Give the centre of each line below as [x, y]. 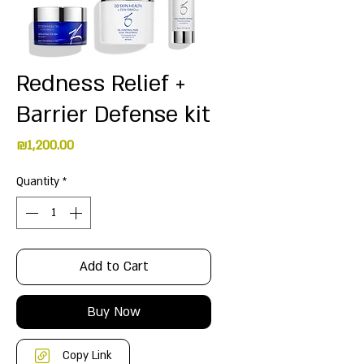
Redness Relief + [101, 84]
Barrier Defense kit [113, 115]
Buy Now [114, 312]
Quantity [38, 182]
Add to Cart [114, 266]
